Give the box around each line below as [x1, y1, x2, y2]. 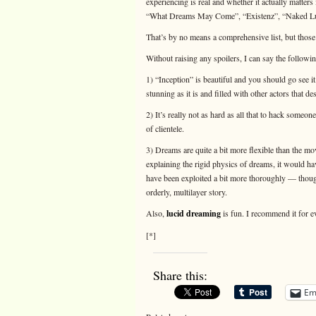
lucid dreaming [166, 207, 221, 219]
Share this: [153, 267, 207, 284]
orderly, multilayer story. [146, 186, 227, 197]
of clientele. [146, 123, 184, 134]
